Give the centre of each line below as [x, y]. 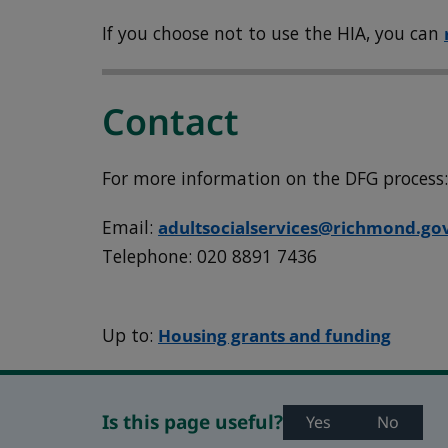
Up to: [130, 335]
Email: [130, 227]
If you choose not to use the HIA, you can [273, 34]
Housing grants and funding [275, 335]
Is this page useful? [193, 422]
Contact [171, 121]
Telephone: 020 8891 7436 [210, 256]
